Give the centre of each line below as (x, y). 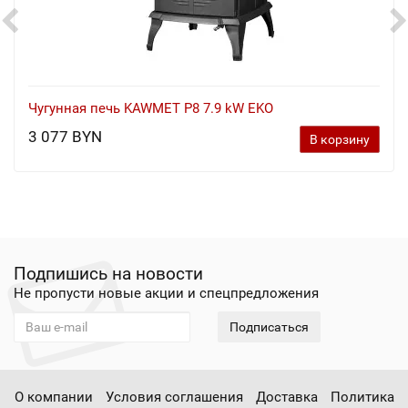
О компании (53, 397)
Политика (362, 397)
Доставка (286, 397)
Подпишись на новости (108, 274)
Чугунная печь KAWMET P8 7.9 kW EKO (151, 108)
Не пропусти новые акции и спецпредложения (166, 293)
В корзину (340, 139)
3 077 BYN (65, 137)
